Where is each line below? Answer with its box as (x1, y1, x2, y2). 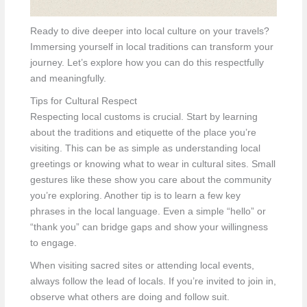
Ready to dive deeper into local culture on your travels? (29, 25, 269, 36)
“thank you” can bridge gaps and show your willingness (29, 221, 268, 232)
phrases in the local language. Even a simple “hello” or (29, 206, 266, 217)
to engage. (29, 237, 77, 248)
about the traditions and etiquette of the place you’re (29, 127, 256, 138)
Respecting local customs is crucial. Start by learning (29, 111, 258, 122)
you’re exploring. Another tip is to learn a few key (29, 190, 241, 201)
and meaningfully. (29, 73, 106, 84)
